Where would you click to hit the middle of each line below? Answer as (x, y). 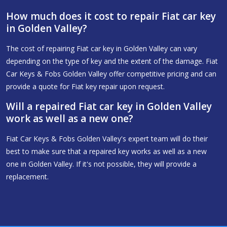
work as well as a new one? (70, 118)
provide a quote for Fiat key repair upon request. (85, 86)
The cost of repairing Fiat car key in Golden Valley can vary (102, 48)
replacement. (27, 176)
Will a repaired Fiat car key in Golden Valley (109, 106)
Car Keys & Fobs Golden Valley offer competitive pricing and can (111, 73)
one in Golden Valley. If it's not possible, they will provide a (101, 164)
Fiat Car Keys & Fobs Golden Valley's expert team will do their (107, 138)
